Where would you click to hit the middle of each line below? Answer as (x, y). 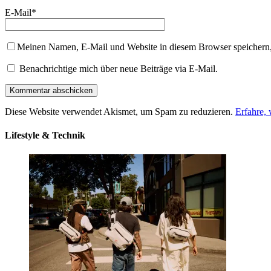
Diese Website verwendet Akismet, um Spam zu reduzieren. (120, 112)
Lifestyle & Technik (45, 135)
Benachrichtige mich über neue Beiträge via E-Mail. (119, 69)
